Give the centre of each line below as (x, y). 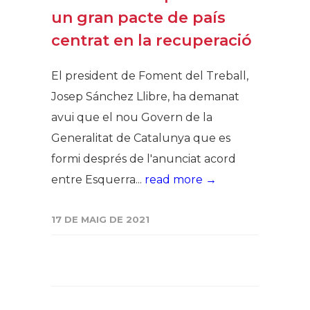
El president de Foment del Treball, (150, 76)
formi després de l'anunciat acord (144, 159)
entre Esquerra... (98, 180)
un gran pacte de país (138, 18)
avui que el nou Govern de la (132, 117)
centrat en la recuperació (152, 40)
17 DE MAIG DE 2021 (100, 219)
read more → (181, 180)
